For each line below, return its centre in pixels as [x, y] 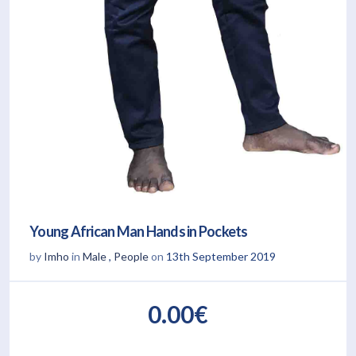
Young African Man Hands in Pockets [139, 232]
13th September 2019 [221, 257]
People [131, 257]
